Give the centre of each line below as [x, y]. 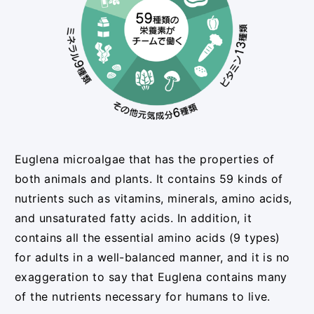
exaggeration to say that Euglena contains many [151, 277]
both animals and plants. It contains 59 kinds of [149, 179]
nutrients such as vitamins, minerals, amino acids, [153, 199]
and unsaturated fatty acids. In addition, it [133, 218]
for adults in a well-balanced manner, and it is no [152, 258]
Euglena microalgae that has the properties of [144, 159]
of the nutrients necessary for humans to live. [142, 297]
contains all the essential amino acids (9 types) [147, 238]
